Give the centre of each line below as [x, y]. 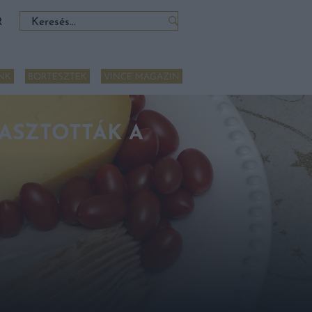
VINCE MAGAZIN [142, 77]
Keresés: [39, 19]
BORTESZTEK [57, 77]
